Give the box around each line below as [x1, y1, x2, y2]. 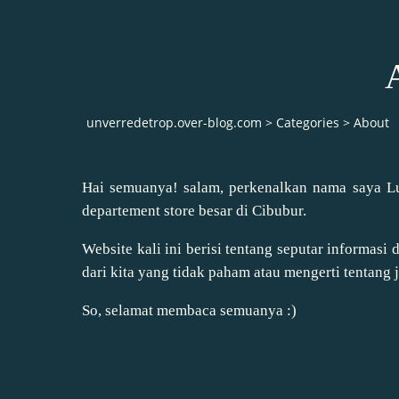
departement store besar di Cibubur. [82, 201, 306, 219]
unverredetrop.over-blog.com [86, 114, 262, 132]
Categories [276, 114, 339, 132]
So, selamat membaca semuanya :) [82, 301, 297, 319]
